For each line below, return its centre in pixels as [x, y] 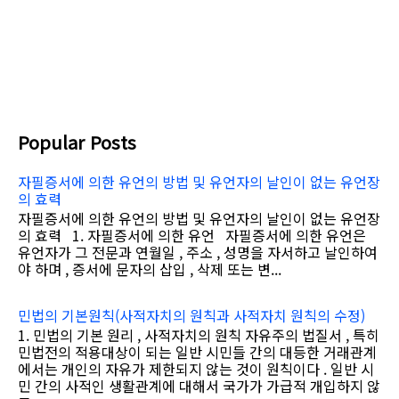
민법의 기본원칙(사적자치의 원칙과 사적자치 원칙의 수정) [191, 315]
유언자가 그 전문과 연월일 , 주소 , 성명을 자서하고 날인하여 [198, 252]
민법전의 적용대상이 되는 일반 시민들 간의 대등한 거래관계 [197, 351]
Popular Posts [77, 142]
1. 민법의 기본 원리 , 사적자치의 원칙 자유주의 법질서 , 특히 [199, 334]
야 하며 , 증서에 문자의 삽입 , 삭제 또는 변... [150, 269]
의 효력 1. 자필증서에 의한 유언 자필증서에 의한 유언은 [192, 236]
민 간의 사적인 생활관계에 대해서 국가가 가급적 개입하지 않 [199, 385]
